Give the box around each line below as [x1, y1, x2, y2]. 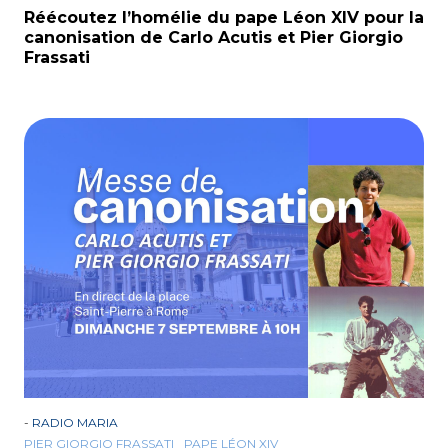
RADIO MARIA [32, 415, 118, 431]
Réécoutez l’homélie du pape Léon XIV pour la [24, 8, 424, 28]
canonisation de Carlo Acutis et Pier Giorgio [24, 28, 403, 48]
